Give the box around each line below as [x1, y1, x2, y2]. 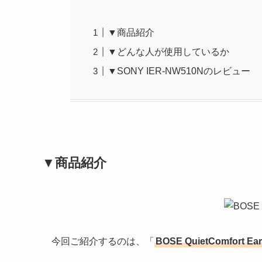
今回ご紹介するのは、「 [51, 236, 154, 246]
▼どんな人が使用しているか [108, 46, 230, 57]
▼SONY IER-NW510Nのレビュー [108, 65, 251, 76]
